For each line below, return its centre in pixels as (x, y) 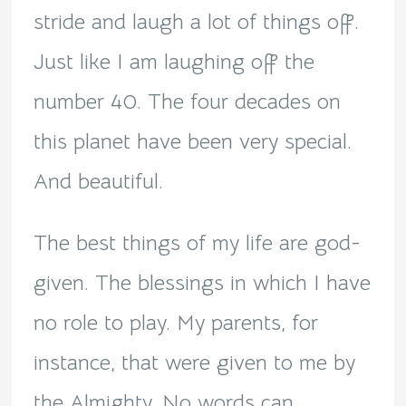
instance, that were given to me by (194, 363)
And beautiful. (98, 182)
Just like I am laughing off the (174, 62)
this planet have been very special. (192, 142)
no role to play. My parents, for (175, 323)
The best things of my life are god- (197, 243)
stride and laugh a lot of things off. (196, 22)
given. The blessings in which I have (202, 283)
